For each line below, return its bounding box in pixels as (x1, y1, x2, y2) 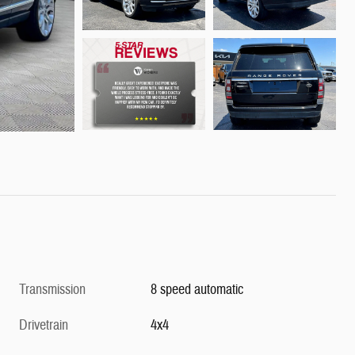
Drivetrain (19, 316, 68, 335)
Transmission (19, 281, 86, 300)
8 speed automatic (151, 281, 244, 300)
